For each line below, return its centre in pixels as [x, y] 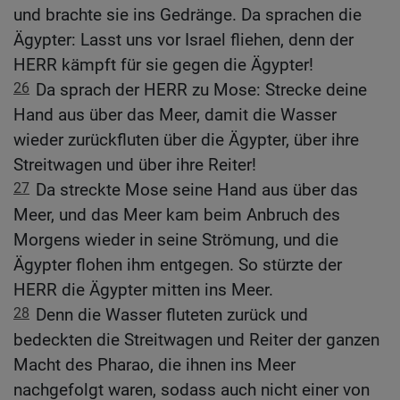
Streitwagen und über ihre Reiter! [135, 165]
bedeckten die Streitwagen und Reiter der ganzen [196, 340]
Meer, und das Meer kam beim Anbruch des [177, 215]
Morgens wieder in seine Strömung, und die [176, 240]
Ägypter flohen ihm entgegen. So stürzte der [178, 265]
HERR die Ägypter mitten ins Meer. [143, 290]
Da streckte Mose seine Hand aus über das [197, 190]
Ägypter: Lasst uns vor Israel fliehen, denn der [183, 40]
